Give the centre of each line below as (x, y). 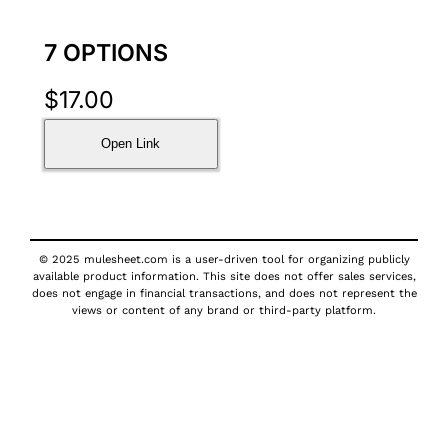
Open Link (131, 144)
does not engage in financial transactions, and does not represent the (224, 293)
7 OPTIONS (105, 53)
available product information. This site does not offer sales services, (224, 276)
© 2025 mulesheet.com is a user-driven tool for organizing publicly (224, 259)
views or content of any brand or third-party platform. (224, 310)
